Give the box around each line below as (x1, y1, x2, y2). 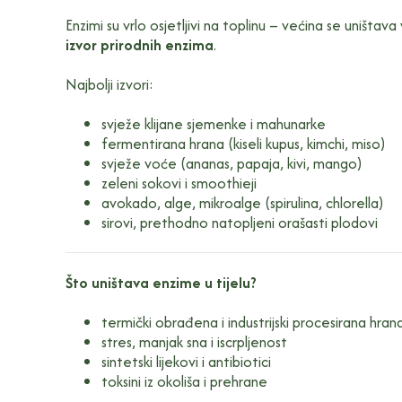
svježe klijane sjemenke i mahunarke (100, 112, 326, 135)
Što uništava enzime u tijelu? (65, 271, 257, 293)
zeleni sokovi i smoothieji (100, 171, 257, 194)
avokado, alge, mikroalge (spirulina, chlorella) (100, 191, 384, 214)
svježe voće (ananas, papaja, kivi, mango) (100, 152, 363, 174)
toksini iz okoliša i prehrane (100, 370, 267, 392)
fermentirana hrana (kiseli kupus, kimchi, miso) (100, 132, 386, 154)
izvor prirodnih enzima (65, 33, 214, 56)
